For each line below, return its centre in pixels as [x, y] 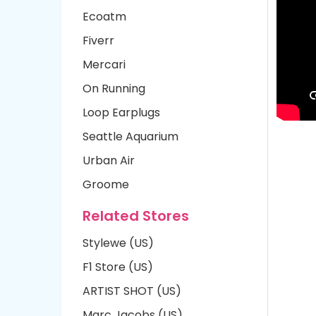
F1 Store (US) [118, 267]
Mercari [104, 65]
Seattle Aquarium [130, 136]
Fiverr [98, 41]
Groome [106, 184]
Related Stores [136, 216]
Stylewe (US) [118, 243]
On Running [114, 89]
